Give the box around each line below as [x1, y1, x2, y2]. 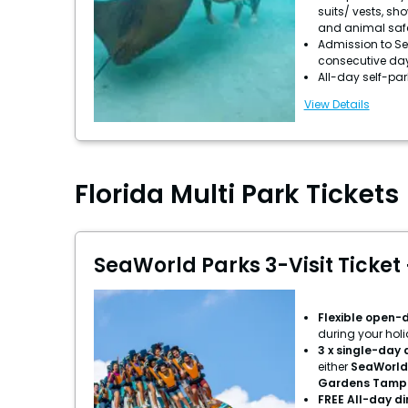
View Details [303, 96, 370, 112]
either [317, 359, 351, 374]
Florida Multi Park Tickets [75, 177, 399, 213]
